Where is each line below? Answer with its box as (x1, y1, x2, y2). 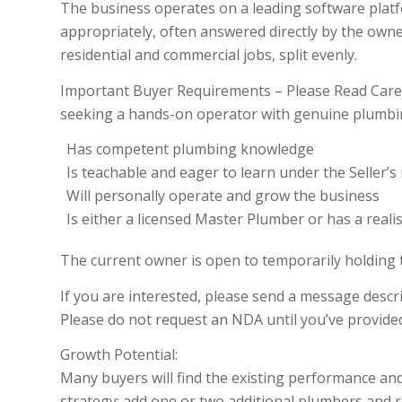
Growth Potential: (60, 345, 178, 365)
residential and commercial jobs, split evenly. (60, 44, 357, 65)
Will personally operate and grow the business (66, 186, 380, 206)
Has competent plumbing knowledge (66, 139, 314, 160)
